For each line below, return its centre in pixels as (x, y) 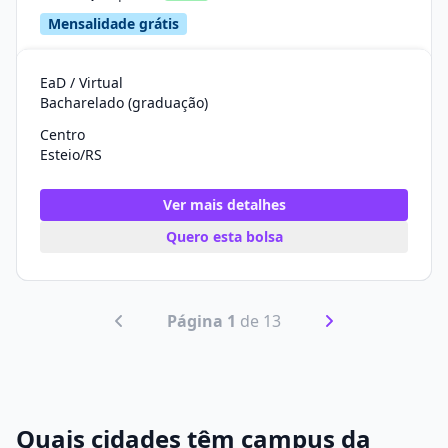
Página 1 (201, 320)
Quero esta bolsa (224, 236)
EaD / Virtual (81, 82)
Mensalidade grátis (113, 23)
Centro (62, 134)
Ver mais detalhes (224, 204)
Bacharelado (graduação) (124, 102)
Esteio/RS (71, 154)
